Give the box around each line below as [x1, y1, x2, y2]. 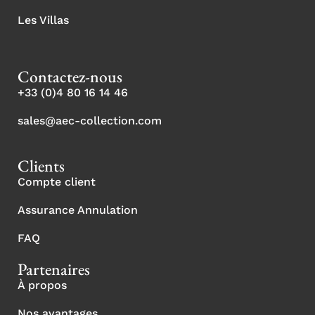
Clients [18, 154, 65, 176]
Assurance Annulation [18, 202, 138, 217]
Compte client [18, 174, 96, 188]
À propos [18, 278, 67, 292]
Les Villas [18, 13, 69, 27]
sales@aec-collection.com [18, 113, 162, 127]
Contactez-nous [18, 65, 122, 87]
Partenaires [18, 257, 90, 280]
